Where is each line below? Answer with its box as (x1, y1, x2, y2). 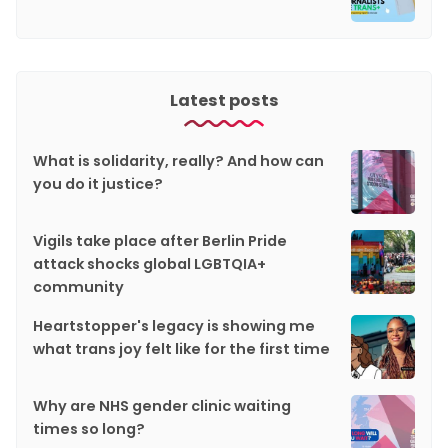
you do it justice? (33, 174, 163, 195)
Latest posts (169, 89, 279, 113)
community (33, 277, 124, 298)
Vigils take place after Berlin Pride (33, 231, 287, 252)
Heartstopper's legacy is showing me (33, 316, 315, 337)
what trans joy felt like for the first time (33, 339, 330, 360)
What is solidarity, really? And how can (33, 151, 324, 172)
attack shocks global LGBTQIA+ (33, 254, 266, 275)
